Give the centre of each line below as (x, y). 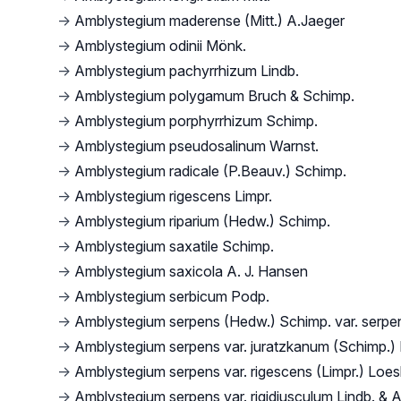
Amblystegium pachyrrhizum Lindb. (187, 71)
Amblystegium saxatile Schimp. (174, 246)
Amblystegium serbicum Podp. (172, 296)
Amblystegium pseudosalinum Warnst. (196, 146)
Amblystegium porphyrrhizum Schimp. (196, 121)
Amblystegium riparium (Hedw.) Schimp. (202, 221)
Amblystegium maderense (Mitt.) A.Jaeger (209, 21)
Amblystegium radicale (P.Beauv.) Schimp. (210, 171)
